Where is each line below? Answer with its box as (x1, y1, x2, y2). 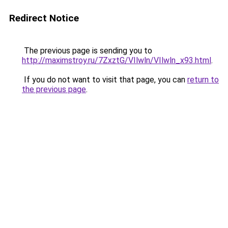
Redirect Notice (9, 12, 79, 24)
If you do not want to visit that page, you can (22, 75, 187, 84)
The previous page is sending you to (22, 46, 152, 55)
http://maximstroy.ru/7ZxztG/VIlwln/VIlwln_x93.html (22, 55, 211, 65)
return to (187, 75, 219, 84)
